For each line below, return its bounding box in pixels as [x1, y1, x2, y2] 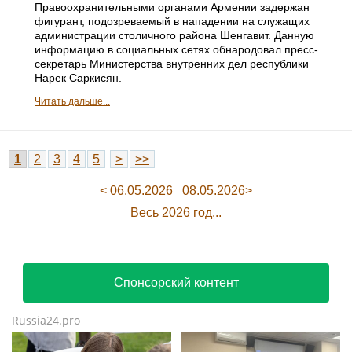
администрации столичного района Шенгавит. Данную [35, 29, 314, 42]
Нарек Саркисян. [35, 71, 122, 85]
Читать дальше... [35, 96, 110, 108]
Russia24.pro [12, 313, 80, 328]
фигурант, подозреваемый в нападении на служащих [35, 15, 310, 28]
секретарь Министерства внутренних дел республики [35, 57, 309, 71]
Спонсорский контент [113, 276, 239, 290]
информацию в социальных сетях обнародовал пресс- [35, 43, 318, 57]
